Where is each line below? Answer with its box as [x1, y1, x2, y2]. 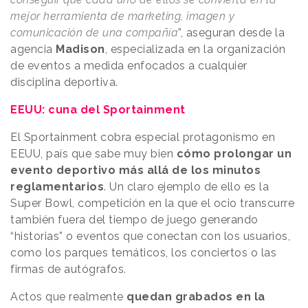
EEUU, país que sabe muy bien [10, 147, 177, 161]
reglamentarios [10, 180, 104, 194]
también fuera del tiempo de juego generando [10, 213, 258, 227]
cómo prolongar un [176, 147, 291, 161]
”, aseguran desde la [178, 26, 285, 40]
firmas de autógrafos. [10, 263, 126, 276]
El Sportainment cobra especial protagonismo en [10, 131, 275, 144]
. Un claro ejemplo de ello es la [104, 180, 269, 194]
